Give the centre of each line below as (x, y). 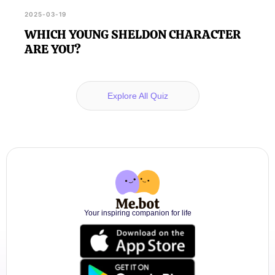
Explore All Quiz (137, 95)
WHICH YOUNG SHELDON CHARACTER (133, 34)
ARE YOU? (53, 49)
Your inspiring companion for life (137, 213)
